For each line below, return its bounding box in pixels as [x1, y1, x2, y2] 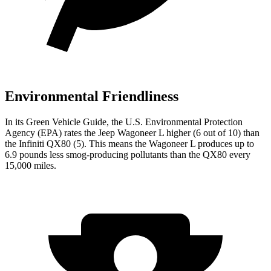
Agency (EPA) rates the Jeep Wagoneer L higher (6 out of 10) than [5, 127, 260, 138]
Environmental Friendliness [5, 88, 178, 104]
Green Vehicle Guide [26, 116, 106, 127]
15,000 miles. [5, 160, 56, 171]
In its [5, 116, 26, 127]
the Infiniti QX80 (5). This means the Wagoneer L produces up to [5, 138, 254, 149]
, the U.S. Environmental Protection [106, 116, 243, 127]
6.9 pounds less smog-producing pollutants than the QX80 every [5, 149, 250, 160]
